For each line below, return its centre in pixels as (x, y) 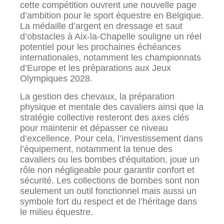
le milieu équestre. (56, 212)
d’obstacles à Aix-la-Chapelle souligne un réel (111, 37)
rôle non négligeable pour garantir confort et (107, 170)
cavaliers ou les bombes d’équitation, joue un (110, 159)
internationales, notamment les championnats (110, 58)
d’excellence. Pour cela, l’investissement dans (111, 138)
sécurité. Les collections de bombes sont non (110, 180)
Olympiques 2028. (56, 79)
